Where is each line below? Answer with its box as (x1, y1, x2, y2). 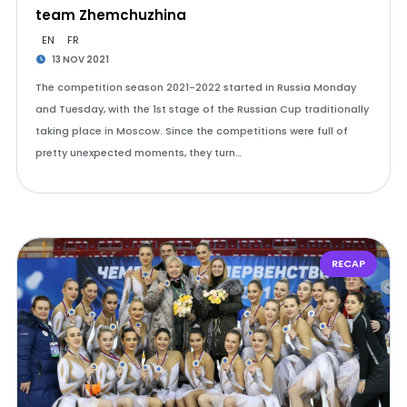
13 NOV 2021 (50, 53, 110, 66)
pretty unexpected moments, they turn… (35, 145, 242, 160)
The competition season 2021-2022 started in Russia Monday (35, 80, 356, 94)
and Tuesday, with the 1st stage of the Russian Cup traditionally (35, 102, 369, 116)
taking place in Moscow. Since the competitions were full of (35, 124, 348, 138)
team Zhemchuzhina (35, 5, 186, 25)
